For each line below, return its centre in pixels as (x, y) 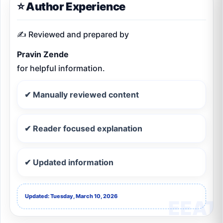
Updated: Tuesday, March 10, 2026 (71, 196)
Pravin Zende (43, 54)
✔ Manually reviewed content (82, 94)
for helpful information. (61, 68)
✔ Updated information (69, 162)
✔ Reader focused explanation (83, 128)
